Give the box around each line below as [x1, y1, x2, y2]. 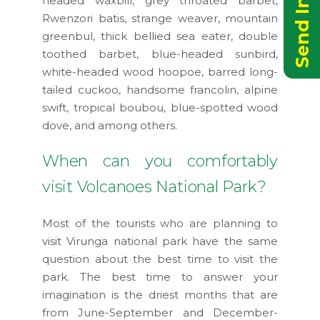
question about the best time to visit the [42, 251, 278, 266]
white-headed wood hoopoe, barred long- [42, 64, 278, 79]
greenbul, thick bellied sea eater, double [42, 29, 278, 43]
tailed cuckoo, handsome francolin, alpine [42, 82, 278, 96]
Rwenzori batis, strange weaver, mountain [42, 11, 278, 25]
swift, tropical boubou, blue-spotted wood [42, 100, 278, 114]
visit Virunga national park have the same [42, 234, 278, 248]
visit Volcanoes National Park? [42, 176, 266, 196]
